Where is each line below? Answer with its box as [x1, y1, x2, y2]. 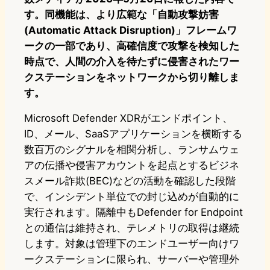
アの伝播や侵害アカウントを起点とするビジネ [24, 159, 239, 172]
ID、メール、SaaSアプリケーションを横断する [24, 128, 242, 140]
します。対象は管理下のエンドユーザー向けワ [24, 237, 239, 250]
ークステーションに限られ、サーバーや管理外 [24, 253, 239, 266]
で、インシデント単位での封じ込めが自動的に [24, 190, 239, 203]
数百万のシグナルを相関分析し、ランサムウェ [24, 143, 239, 156]
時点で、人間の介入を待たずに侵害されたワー [24, 55, 239, 68]
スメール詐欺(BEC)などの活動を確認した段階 [24, 175, 236, 187]
